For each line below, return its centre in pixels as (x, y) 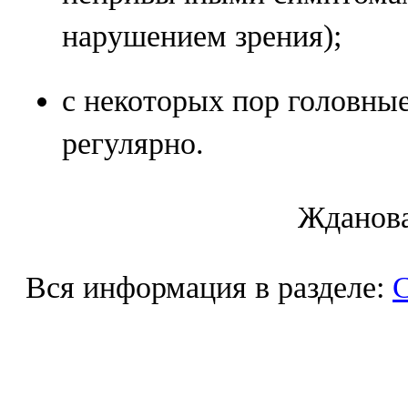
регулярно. (133, 143)
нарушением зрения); (202, 36)
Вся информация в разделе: (209, 287)
